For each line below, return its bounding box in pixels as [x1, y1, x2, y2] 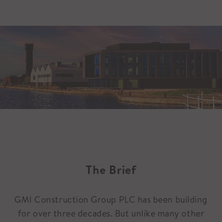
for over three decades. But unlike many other [17, 207, 205, 220]
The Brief [86, 161, 136, 178]
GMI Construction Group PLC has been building [14, 193, 208, 206]
